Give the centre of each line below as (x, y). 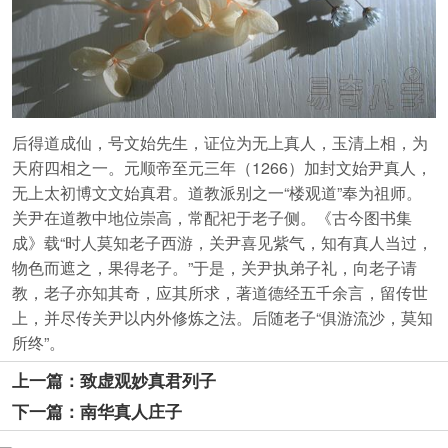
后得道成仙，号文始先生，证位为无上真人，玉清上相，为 (219, 142)
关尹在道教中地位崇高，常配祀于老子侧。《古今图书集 (211, 217)
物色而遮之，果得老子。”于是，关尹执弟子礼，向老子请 (214, 267)
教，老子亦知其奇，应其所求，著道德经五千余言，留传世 (219, 292)
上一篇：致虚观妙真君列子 (113, 379)
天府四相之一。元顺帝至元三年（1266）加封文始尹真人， (221, 167)
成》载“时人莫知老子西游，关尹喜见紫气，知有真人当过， (222, 242)
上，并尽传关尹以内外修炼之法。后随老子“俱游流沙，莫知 (222, 317)
